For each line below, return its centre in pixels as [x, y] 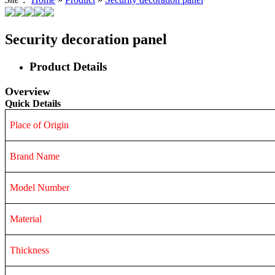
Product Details [68, 67]
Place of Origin [40, 125]
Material [26, 219]
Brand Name [35, 156]
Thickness [30, 250]
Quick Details [33, 103]
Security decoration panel [86, 40]
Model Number [40, 187]
